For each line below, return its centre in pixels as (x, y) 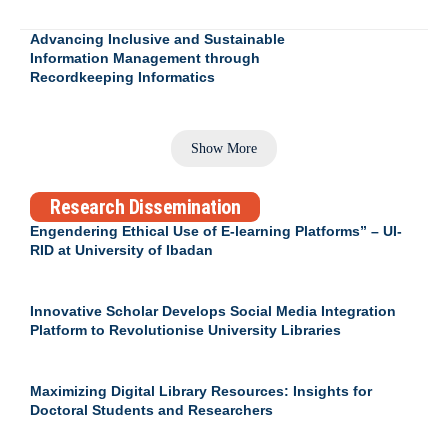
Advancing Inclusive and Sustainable (157, 39)
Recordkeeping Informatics (122, 77)
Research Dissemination (145, 206)
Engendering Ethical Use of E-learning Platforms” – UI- (216, 230)
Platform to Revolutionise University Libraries (185, 329)
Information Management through (145, 58)
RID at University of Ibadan (121, 249)
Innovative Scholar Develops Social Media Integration (213, 310)
